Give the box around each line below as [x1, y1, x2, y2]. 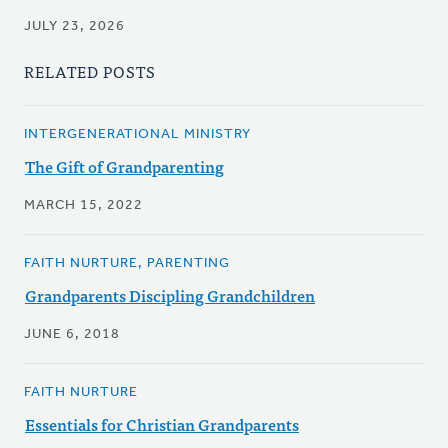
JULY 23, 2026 [24, 19, 125, 35]
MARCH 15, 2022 [24, 198, 143, 214]
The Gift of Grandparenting [25, 153, 224, 180]
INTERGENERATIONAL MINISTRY [24, 127, 251, 143]
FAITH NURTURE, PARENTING [24, 256, 230, 272]
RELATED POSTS [24, 58, 156, 85]
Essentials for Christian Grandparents [25, 411, 299, 438]
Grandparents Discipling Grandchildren [25, 282, 315, 309]
